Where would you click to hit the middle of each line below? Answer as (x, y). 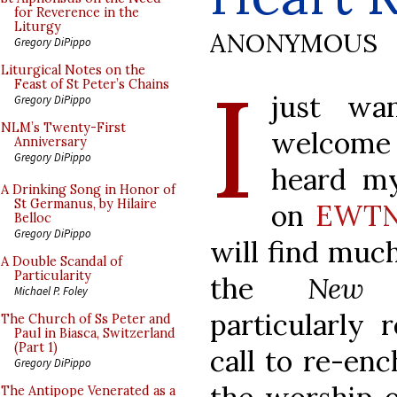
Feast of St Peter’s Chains (92, 84)
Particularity (53, 276)
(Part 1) (36, 347)
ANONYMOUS (294, 43)
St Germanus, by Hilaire (86, 204)
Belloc (33, 218)
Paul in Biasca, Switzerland (95, 333)
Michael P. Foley (51, 291)
